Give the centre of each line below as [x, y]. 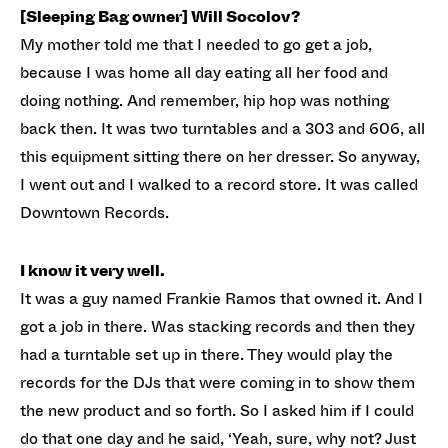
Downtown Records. [94, 212]
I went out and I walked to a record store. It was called [219, 184]
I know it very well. [92, 270]
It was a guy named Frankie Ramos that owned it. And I [221, 298]
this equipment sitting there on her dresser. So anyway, [220, 156]
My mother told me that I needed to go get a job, [196, 44]
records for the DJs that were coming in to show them [217, 382]
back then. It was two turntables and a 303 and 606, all [222, 128]
